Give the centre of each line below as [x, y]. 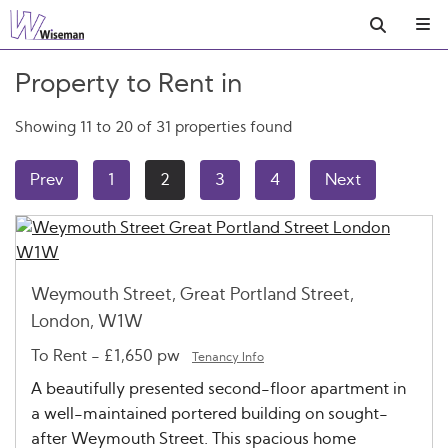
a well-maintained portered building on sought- [209, 413]
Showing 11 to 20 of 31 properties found [153, 127]
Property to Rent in [128, 84]
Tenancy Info [228, 356]
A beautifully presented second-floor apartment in [218, 388]
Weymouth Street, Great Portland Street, [192, 294]
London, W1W [87, 321]
